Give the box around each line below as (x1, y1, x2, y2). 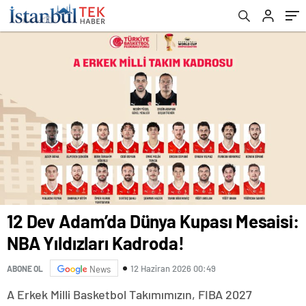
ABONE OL (7, 263, 43, 273)
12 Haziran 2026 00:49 (130, 262, 216, 274)
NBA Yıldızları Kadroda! (7, 232, 184, 254)
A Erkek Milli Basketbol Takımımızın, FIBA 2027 (7, 287, 252, 303)
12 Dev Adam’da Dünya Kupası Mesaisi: (7, 210, 299, 232)
